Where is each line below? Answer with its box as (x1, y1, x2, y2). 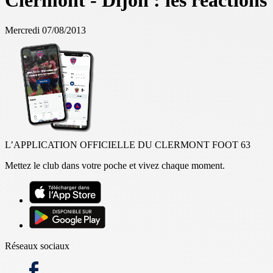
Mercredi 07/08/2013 (5, 24, 86, 35)
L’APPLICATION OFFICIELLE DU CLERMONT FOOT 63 (5, 139, 250, 150)
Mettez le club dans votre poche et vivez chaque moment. (5, 160, 225, 171)
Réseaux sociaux (5, 240, 69, 251)
